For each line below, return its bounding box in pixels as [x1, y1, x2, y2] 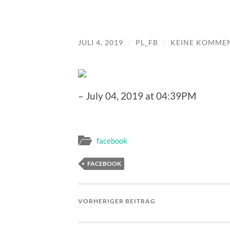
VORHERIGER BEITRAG [78, 197, 156, 205]
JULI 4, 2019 [78, 38, 123, 47]
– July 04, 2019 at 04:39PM [78, 89, 196, 102]
